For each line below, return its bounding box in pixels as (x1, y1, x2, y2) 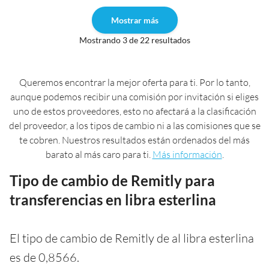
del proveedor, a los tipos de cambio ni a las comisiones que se (8, 119, 261, 131)
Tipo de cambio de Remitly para (10, 171, 215, 189)
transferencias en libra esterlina (10, 190, 216, 208)
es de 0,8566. (10, 249, 79, 265)
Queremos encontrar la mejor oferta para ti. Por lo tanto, (19, 76, 250, 88)
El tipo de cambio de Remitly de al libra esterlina (10, 230, 254, 246)
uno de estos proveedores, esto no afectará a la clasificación (13, 104, 256, 117)
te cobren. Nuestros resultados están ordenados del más (19, 133, 250, 146)
